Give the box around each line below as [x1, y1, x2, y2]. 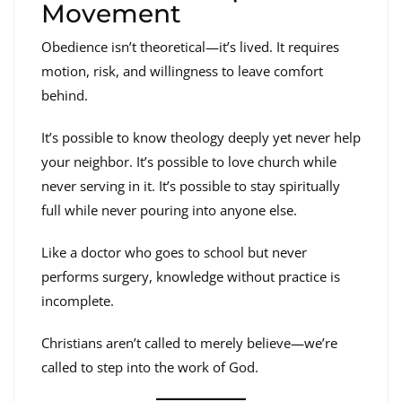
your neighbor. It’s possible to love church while [41, 153, 336, 171]
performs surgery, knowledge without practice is [41, 267, 340, 286]
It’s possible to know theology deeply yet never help [41, 128, 361, 147]
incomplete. [41, 292, 114, 310]
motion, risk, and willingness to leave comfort [41, 62, 323, 81]
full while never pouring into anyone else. [41, 201, 297, 220]
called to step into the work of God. [41, 358, 258, 377]
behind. [41, 86, 88, 105]
